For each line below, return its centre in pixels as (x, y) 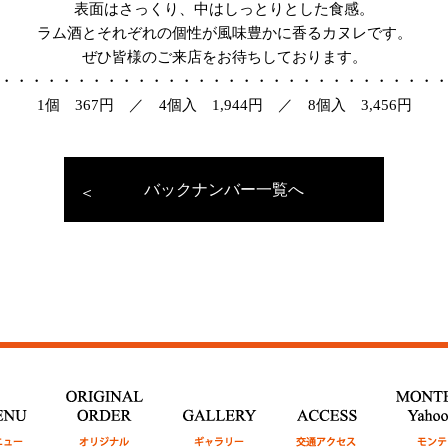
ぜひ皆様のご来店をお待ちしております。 (224, 57)
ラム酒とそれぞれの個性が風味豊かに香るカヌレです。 (224, 33)
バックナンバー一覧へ (224, 189)
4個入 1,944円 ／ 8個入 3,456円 (285, 105)
